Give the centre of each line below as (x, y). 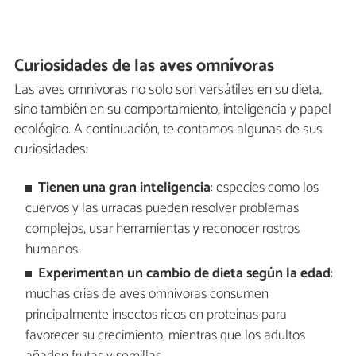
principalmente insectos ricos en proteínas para (156, 315)
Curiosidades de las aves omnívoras (145, 66)
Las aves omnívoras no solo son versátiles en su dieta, (168, 90)
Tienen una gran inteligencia (125, 188)
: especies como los (265, 188)
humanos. (52, 250)
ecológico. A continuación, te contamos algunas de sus (168, 130)
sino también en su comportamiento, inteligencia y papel (173, 110)
